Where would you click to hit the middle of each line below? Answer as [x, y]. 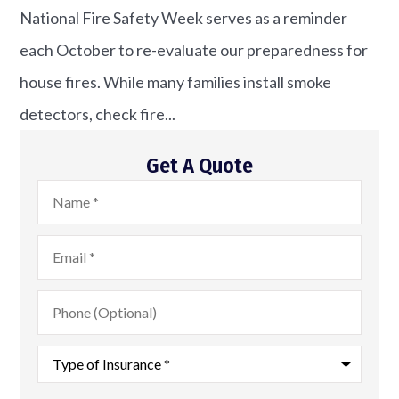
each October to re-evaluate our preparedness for [194, 50]
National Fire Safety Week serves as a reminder [184, 18]
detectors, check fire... [98, 114]
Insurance [72, 384]
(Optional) [72, 313]
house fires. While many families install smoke [176, 82]
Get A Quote [199, 166]
